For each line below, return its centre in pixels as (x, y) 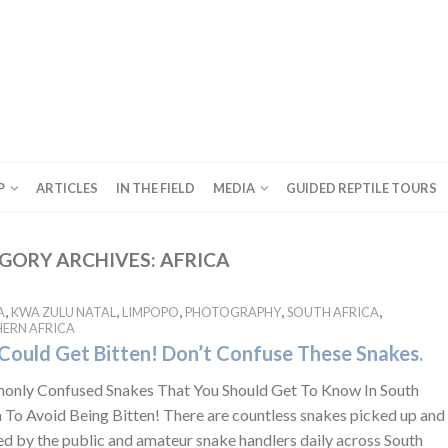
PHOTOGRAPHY (232, 311)
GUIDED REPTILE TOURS (361, 188)
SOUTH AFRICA (332, 311)
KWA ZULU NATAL (63, 311)
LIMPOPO (150, 311)
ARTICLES (66, 188)
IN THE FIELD (155, 188)
